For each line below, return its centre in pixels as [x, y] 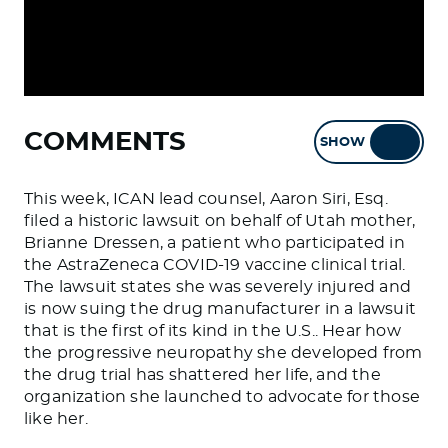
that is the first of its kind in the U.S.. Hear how [212, 331]
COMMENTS [105, 141]
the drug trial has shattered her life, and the [202, 375]
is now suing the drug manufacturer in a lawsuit [220, 309]
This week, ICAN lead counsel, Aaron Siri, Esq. [206, 199]
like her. [56, 419]
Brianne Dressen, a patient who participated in [214, 243]
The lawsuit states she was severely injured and [218, 287]
